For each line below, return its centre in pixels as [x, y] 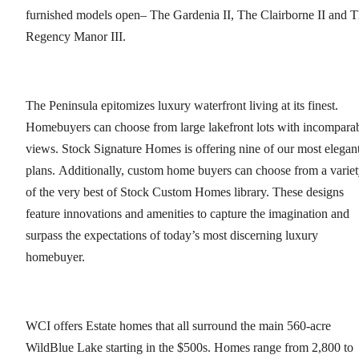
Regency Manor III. [76, 37]
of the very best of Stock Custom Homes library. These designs [185, 192]
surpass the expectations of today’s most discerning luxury [172, 236]
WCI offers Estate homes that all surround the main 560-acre [178, 326]
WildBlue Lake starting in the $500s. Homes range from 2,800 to [190, 348]
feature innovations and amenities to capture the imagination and [188, 214]
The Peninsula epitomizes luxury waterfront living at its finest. [182, 106]
